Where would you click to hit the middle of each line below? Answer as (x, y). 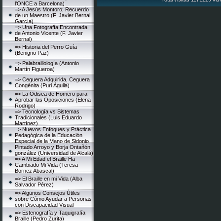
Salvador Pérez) (34, 184)
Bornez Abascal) (35, 171)
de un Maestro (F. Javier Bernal (53, 15)
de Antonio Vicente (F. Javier (49, 33)
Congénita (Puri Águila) (42, 85)
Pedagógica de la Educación (49, 135)
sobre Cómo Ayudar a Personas (53, 199)
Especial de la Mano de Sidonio (52, 141)
